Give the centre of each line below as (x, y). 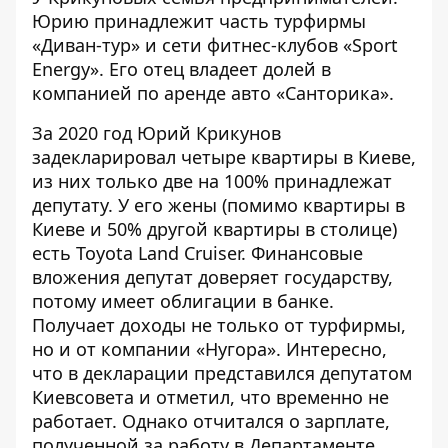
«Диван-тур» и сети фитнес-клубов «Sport (215, 45)
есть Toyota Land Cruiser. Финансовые (197, 253)
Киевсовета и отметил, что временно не (210, 397)
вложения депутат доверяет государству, (212, 277)
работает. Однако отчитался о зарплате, (211, 421)
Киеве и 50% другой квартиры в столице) (214, 229)
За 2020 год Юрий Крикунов (156, 133)
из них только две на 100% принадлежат (212, 181)
